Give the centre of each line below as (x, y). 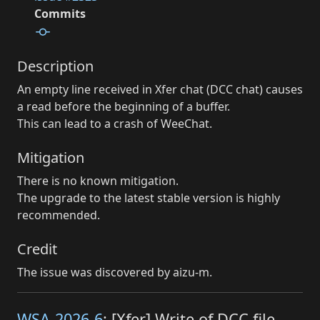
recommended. (59, 215)
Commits (60, 14)
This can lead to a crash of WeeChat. (115, 123)
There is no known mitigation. (98, 180)
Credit (37, 249)
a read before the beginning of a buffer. (124, 106)
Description (55, 66)
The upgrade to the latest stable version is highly (149, 197)
